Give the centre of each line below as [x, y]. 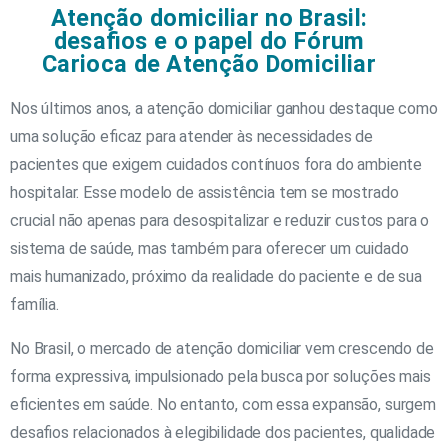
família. [34, 304]
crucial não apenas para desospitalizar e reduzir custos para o [220, 220]
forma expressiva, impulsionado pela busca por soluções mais [220, 376]
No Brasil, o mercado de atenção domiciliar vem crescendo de [222, 348]
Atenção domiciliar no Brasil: [209, 17]
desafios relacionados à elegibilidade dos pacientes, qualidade [223, 432]
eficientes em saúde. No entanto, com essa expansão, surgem [223, 404]
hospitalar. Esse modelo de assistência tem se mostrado [204, 192]
